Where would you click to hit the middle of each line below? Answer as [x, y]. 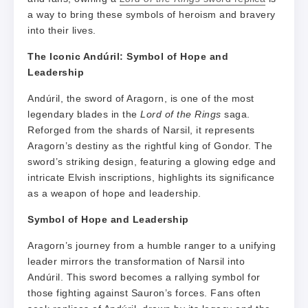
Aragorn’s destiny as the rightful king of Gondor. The [150, 145]
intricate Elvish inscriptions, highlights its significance [151, 177]
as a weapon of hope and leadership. [114, 193]
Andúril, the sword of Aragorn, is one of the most [141, 98]
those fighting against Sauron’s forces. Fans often [144, 293]
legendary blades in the [84, 114]
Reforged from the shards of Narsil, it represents [141, 130]
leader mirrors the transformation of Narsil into [136, 261]
